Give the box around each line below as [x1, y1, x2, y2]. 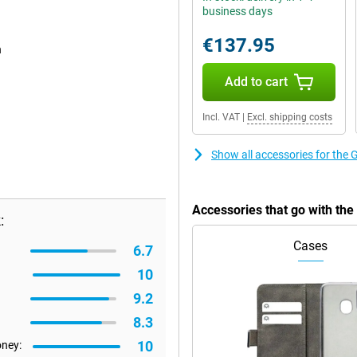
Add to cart [224, 74, 288, 89]
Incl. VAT [202, 112, 240, 123]
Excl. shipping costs [247, 112, 332, 123]
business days [202, 5, 273, 18]
